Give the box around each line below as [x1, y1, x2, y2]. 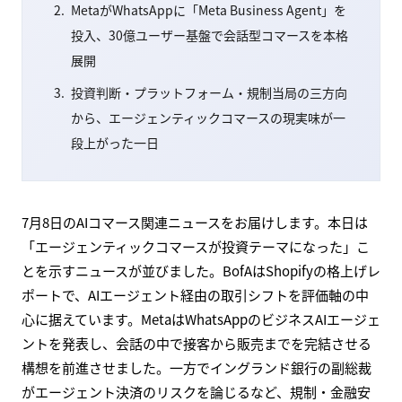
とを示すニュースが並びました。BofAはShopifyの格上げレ [22, 261, 380, 280]
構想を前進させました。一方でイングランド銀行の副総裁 [22, 358, 371, 377]
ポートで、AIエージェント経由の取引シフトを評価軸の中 [22, 285, 369, 304]
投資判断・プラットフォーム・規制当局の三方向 [71, 83, 347, 101]
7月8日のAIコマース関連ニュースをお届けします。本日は [22, 213, 368, 232]
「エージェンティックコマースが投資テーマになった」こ [22, 237, 370, 256]
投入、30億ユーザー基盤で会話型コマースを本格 [71, 26, 348, 44]
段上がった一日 [71, 134, 159, 152]
